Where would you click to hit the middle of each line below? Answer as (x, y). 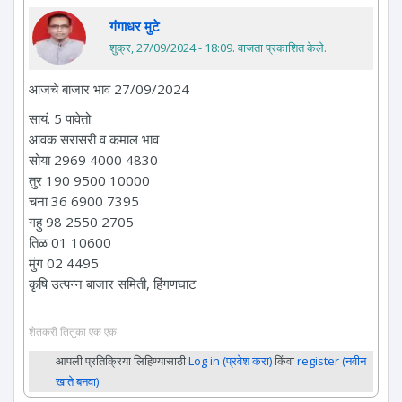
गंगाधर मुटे (135, 26)
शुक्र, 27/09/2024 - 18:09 (171, 47)
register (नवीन (332, 361)
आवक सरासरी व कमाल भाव (94, 139)
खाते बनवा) (77, 382)
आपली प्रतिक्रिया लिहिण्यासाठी (122, 361)
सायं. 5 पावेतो (60, 118)
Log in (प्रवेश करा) (230, 361)
